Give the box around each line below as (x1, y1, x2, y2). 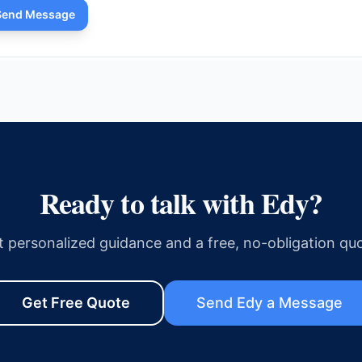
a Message (262, 294, 343, 311)
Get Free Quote (21, 294, 130, 311)
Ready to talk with (39, 182, 261, 224)
